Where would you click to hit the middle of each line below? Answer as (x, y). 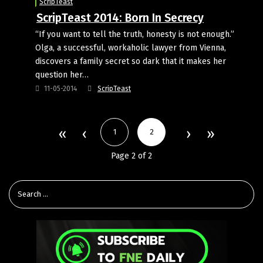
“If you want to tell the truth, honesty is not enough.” (135, 34)
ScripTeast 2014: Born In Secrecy (120, 18)
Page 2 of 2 (131, 156)
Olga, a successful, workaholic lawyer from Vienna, (131, 48)
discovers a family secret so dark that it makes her (131, 61)
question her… (62, 75)
